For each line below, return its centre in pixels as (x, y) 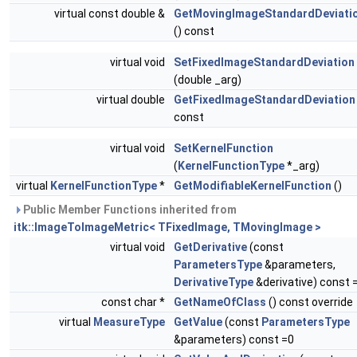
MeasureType (129, 322)
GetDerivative (210, 247)
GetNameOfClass (220, 302)
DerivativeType (214, 282)
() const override (310, 302)
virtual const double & (111, 14)
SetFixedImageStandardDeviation (264, 63)
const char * (134, 302)
